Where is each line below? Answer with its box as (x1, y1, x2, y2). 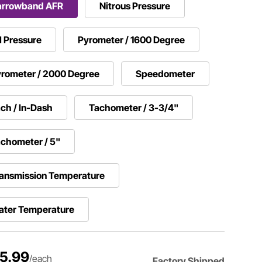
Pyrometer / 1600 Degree (78, 33, 185, 46)
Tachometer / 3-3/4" (89, 101, 179, 113)
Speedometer (136, 67, 195, 80)
